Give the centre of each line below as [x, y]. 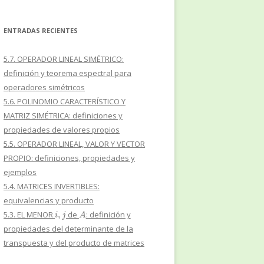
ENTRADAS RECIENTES [41, 30]
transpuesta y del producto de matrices [74, 242]
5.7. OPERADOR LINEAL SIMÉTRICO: [64, 59]
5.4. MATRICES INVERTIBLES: [52, 186]
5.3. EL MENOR [29, 214]
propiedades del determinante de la [68, 228]
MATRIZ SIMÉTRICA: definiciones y [63, 115]
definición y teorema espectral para [67, 73]
